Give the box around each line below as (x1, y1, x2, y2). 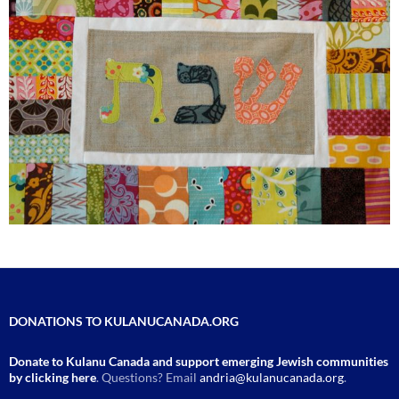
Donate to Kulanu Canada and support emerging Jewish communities (9, 354, 388, 370)
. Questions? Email (96, 370, 199, 386)
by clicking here (9, 370, 96, 386)
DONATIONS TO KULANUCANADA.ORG (9, 313, 239, 330)
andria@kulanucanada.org (199, 370, 344, 386)
